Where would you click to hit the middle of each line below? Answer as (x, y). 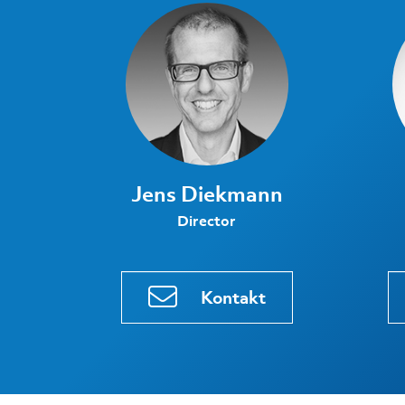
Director (207, 220)
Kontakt (233, 297)
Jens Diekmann (207, 193)
